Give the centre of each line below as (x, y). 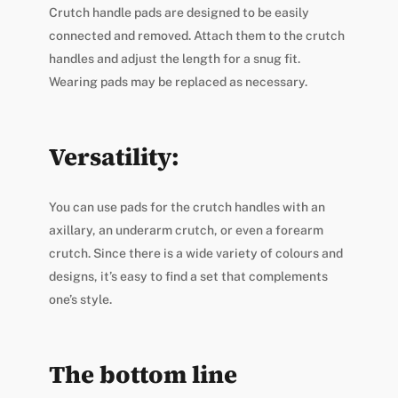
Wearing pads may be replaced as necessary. (178, 82)
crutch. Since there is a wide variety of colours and (195, 254)
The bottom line (143, 375)
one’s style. (80, 300)
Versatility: (114, 157)
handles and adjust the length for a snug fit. (174, 59)
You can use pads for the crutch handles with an (187, 207)
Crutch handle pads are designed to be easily (179, 13)
